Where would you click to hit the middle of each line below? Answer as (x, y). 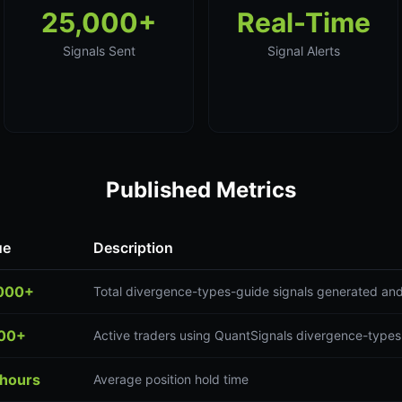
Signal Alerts (303, 51)
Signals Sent (99, 51)
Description (133, 248)
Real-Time (303, 22)
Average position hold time (171, 379)
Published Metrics (201, 190)
